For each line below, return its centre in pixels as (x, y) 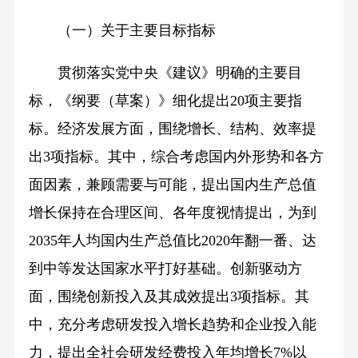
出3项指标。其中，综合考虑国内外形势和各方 (176, 157)
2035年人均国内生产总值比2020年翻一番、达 (172, 241)
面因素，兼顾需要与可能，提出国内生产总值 (172, 185)
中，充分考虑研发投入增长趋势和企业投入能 (172, 325)
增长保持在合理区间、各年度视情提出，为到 (172, 213)
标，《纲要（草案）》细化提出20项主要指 (165, 101)
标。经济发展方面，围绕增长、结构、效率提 (172, 129)
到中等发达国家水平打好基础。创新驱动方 (165, 269)
